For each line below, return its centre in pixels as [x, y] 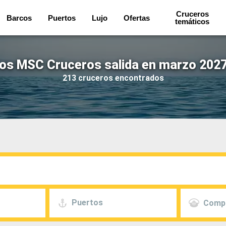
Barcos [19, 18]
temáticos [192, 21]
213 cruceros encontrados [113, 78]
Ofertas [137, 18]
